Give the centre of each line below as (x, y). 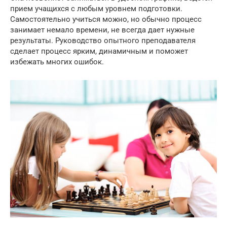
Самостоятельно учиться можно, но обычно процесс (106, 19)
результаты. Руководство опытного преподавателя (103, 40)
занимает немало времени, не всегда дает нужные (102, 30)
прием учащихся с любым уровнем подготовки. (96, 8)
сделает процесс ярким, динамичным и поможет (99, 51)
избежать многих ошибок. (57, 62)
